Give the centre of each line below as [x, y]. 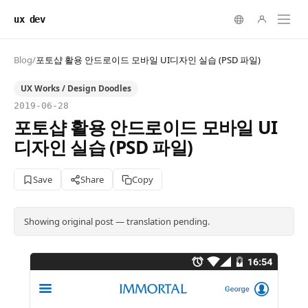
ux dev [30, 19]
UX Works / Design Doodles [76, 88]
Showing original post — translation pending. [117, 221]
